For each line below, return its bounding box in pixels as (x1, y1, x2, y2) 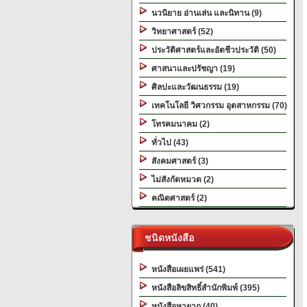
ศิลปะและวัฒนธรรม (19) (147, 82, 239, 92)
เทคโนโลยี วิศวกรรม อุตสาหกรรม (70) (147, 101, 287, 110)
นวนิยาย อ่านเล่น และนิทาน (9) (147, 8, 262, 18)
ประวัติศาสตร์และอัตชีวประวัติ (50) (147, 45, 276, 55)
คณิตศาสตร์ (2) (147, 193, 207, 203)
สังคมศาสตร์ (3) (147, 156, 208, 166)
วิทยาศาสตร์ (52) (147, 27, 213, 36)
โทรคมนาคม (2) (147, 119, 210, 129)
